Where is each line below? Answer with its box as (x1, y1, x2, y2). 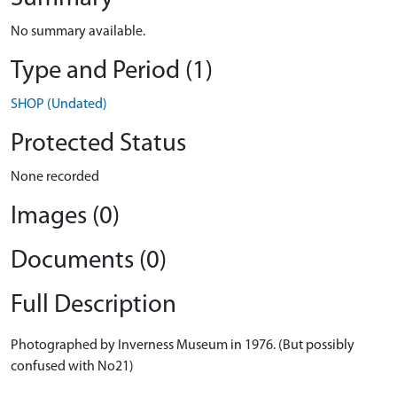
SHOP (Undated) (11, 97, 107, 112)
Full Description (11, 292, 176, 318)
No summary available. (11, 25, 145, 39)
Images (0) (11, 204, 120, 230)
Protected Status (11, 131, 186, 157)
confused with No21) (11, 360, 134, 374)
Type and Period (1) (11, 58, 213, 84)
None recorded (11, 170, 99, 184)
